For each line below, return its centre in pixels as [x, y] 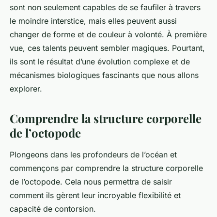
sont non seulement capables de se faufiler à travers [105, 8]
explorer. [26, 89]
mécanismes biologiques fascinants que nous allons [104, 75]
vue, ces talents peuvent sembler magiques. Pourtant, [107, 48]
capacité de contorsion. [53, 209]
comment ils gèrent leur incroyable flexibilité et [95, 195]
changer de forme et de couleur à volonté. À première [108, 35]
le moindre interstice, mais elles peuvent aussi [93, 21]
